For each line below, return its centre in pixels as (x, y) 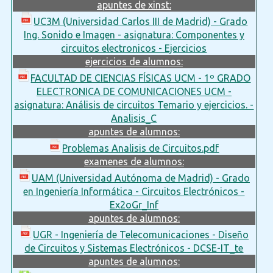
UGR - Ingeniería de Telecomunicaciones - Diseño (140, 234)
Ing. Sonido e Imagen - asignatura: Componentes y (134, 34)
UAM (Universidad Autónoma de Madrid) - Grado (140, 178)
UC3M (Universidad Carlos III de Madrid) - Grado (141, 21)
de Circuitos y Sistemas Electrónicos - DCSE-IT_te (134, 248)
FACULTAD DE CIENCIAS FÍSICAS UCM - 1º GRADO (141, 78)
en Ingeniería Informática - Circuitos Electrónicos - (134, 191)
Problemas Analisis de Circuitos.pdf (141, 148)
